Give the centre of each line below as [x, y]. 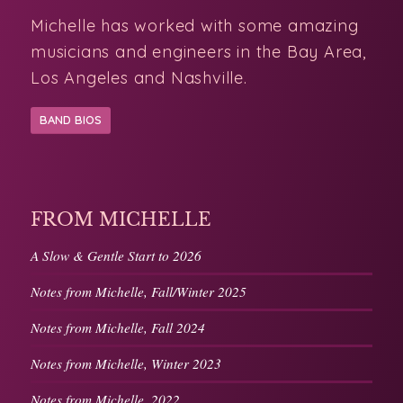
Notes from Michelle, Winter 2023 [126, 331]
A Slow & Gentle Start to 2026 [116, 223]
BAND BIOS [71, 87]
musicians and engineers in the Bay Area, [198, 18]
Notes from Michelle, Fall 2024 [118, 295]
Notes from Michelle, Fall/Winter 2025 [139, 259]
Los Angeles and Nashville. [139, 44]
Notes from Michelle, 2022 [105, 367]
